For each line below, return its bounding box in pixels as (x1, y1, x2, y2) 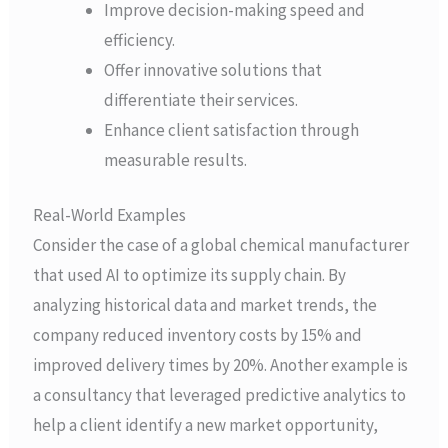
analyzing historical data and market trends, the (33, 294, 378, 317)
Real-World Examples (33, 204, 187, 227)
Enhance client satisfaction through (104, 118, 360, 141)
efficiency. (104, 28, 176, 51)
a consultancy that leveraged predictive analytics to (33, 384, 407, 407)
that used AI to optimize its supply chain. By (33, 264, 347, 287)
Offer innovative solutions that (104, 58, 323, 81)
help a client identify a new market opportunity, (33, 414, 379, 437)
